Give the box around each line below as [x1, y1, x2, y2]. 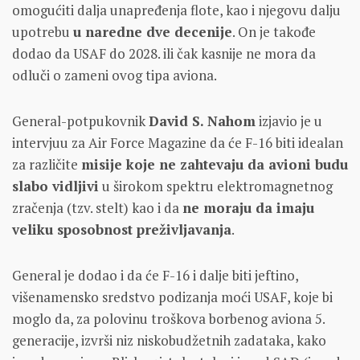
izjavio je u [256, 111, 322, 130]
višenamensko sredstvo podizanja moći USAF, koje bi [12, 287, 333, 306]
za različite [12, 154, 81, 174]
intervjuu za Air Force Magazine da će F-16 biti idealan [12, 133, 343, 152]
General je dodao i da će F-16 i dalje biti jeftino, [12, 265, 298, 284]
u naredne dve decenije [73, 22, 232, 41]
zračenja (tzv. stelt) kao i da [12, 198, 182, 217]
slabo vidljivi [12, 176, 99, 195]
